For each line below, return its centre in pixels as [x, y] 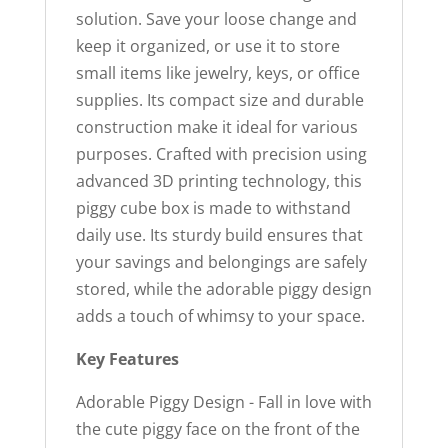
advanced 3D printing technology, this [218, 181]
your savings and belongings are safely [221, 262]
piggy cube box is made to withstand [213, 208]
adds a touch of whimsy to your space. [220, 316]
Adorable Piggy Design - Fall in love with [223, 402]
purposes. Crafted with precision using [221, 154]
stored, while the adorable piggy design [223, 289]
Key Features [127, 359]
